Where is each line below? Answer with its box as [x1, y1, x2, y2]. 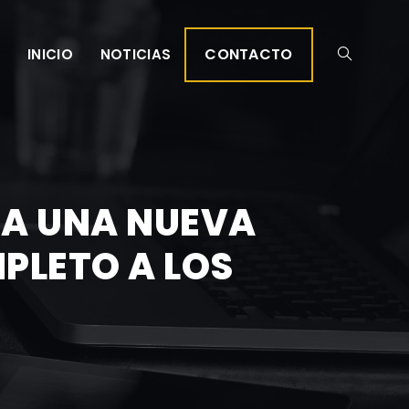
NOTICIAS [100, 45, 172, 64]
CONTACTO [204, 44, 293, 65]
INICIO [27, 45, 73, 64]
